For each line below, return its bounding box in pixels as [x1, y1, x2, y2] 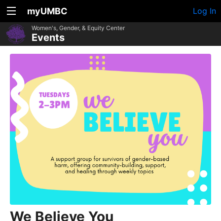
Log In [193, 6, 216, 16]
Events [32, 32, 65, 43]
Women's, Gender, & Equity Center [32, 24, 125, 32]
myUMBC [27, 6, 68, 16]
